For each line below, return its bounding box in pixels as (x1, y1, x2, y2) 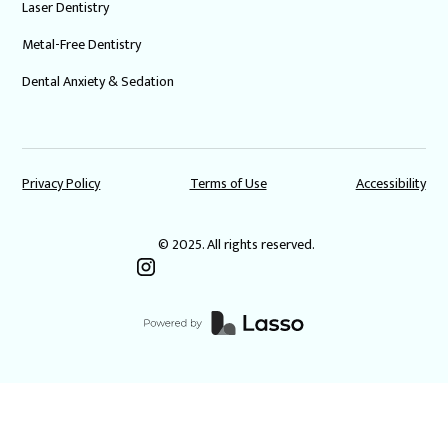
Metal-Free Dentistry (22, 33, 142, 56)
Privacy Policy (22, 172, 101, 195)
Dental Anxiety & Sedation (22, 70, 175, 93)
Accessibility (355, 172, 426, 195)
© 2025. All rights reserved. (157, 233, 315, 256)
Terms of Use (189, 172, 267, 195)
